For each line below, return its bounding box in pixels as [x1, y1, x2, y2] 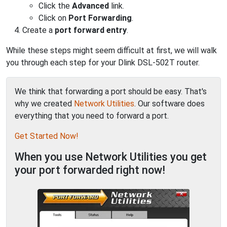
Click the [39, 1, 72, 11]
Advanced [72, 1, 109, 11]
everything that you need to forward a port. [15, 111, 169, 121]
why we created [15, 99, 74, 108]
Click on [39, 13, 68, 23]
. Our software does [134, 99, 205, 108]
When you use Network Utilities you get [15, 150, 207, 163]
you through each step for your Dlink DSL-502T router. [6, 58, 200, 67]
